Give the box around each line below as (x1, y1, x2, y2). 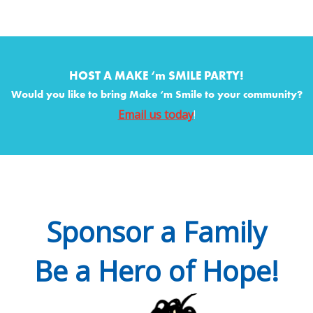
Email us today (117, 107, 194, 123)
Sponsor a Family (46, 212, 267, 252)
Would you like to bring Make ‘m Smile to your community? (10, 87, 303, 102)
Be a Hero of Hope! (34, 252, 279, 291)
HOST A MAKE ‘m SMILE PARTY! (69, 68, 244, 84)
